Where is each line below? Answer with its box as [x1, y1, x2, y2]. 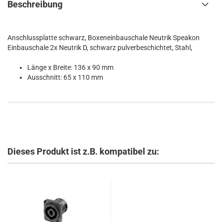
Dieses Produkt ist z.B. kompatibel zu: [7, 146, 159, 157]
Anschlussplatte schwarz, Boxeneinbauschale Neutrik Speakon [7, 34, 200, 42]
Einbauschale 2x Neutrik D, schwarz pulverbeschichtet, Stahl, [7, 44, 192, 52]
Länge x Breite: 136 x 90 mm [27, 63, 113, 71]
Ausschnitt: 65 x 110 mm [27, 73, 103, 81]
